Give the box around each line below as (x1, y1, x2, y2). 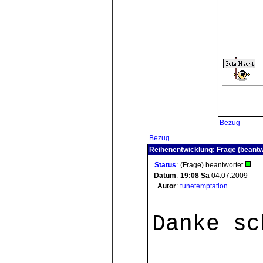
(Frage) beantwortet (180, 161, 245, 169)
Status (154, 161, 176, 169)
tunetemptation (180, 182, 228, 190)
